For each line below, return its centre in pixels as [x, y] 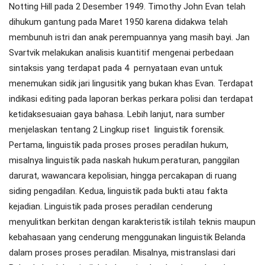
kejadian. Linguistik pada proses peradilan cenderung [111, 207]
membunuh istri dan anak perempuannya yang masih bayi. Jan [129, 38]
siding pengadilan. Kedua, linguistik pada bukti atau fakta [118, 191]
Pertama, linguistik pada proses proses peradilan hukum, [119, 145]
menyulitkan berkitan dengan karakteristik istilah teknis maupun [132, 222]
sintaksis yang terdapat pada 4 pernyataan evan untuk [116, 68]
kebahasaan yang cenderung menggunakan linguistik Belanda [127, 237]
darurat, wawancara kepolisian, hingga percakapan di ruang [123, 176]
